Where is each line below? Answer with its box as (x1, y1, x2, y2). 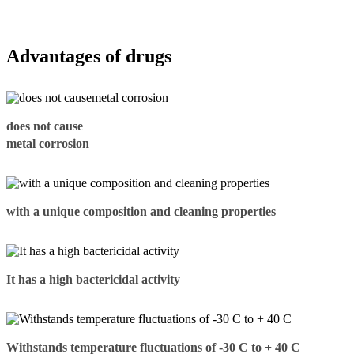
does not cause (6, 119, 83, 134)
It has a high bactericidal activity (6, 273, 180, 287)
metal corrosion (6, 137, 89, 151)
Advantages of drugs (6, 46, 171, 67)
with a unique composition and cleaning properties (6, 205, 276, 219)
